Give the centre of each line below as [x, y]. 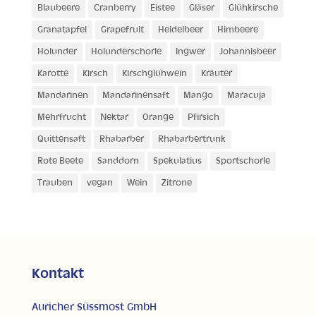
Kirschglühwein [154, 74]
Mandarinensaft [135, 96]
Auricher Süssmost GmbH [94, 308]
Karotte [53, 74]
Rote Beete [60, 162]
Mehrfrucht [61, 118]
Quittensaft [61, 140]
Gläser [201, 8]
